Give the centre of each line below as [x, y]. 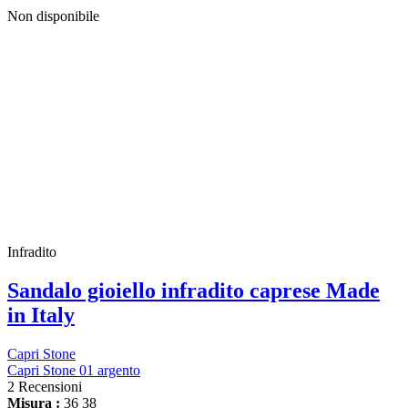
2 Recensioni [45, 386]
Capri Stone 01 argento [74, 370]
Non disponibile [53, 16]
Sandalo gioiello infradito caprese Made [194, 290]
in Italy [41, 315]
